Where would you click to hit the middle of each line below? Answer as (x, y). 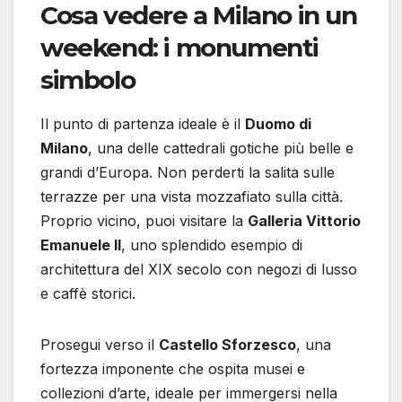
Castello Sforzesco (227, 345)
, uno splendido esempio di (212, 245)
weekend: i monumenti (180, 48)
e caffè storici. (88, 294)
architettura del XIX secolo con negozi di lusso (199, 270)
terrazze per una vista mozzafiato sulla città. (192, 197)
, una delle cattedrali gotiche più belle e (221, 149)
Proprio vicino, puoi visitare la (144, 221)
